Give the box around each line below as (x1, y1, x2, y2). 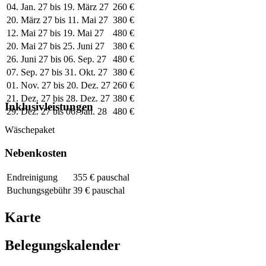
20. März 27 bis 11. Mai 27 (7, 14, 108, 25)
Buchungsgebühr (7, 185, 71, 196)
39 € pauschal (73, 185, 125, 196)
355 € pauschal (73, 172, 129, 183)
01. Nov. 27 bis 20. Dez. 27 (7, 80, 110, 90)
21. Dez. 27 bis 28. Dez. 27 (7, 93, 110, 103)
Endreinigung (7, 172, 58, 183)
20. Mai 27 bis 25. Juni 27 (7, 40, 104, 51)
